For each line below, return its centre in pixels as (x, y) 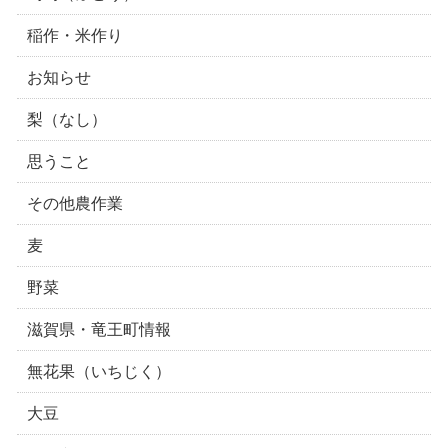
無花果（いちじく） (99, 371)
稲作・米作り (75, 35)
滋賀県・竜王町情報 (99, 329)
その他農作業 (75, 203)
